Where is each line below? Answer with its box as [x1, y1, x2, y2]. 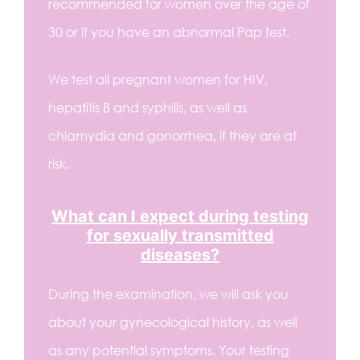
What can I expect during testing [51, 206, 309, 226]
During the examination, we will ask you [48, 285, 288, 302]
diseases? [141, 244, 219, 264]
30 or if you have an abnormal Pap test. [48, 23, 289, 40]
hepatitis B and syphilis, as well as [48, 99, 247, 116]
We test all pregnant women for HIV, [48, 71, 268, 88]
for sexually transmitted [86, 225, 274, 245]
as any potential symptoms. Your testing [48, 342, 289, 358]
